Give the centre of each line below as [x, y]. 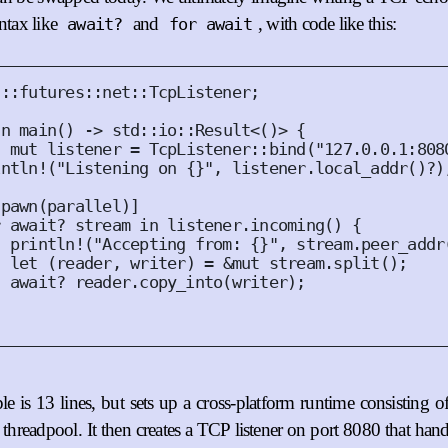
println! [46, 244]
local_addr [361, 168]
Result [222, 130]
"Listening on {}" [135, 168]
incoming [287, 225]
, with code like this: [327, 23]
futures [51, 92]
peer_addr [403, 244]
